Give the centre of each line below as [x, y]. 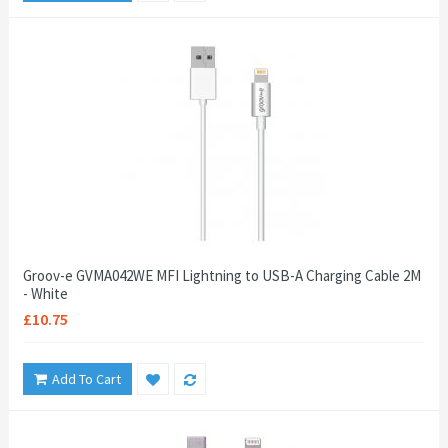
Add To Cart [86, 379]
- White [45, 293]
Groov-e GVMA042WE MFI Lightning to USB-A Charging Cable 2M [222, 275]
